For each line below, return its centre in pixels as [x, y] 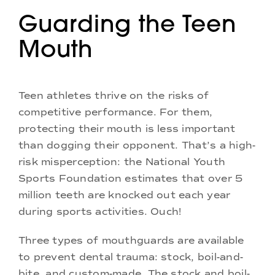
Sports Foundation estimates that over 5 [131, 178]
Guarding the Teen [127, 24]
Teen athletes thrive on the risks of [114, 95]
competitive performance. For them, [116, 112]
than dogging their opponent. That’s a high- [137, 145]
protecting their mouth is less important [127, 128]
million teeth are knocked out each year [125, 195]
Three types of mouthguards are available [131, 240]
